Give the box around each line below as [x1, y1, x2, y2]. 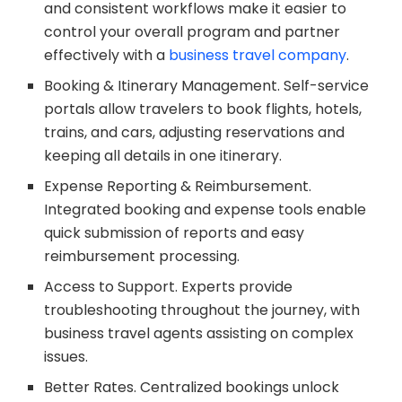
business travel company [169, 44, 347, 66]
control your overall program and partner [44, 21, 341, 42]
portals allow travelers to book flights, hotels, [44, 98, 363, 119]
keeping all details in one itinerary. [44, 144, 283, 166]
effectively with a [44, 44, 170, 66]
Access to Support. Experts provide [44, 275, 293, 297]
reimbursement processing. [44, 245, 240, 267]
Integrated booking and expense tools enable [44, 198, 367, 220]
